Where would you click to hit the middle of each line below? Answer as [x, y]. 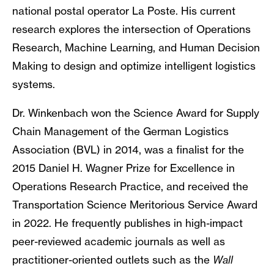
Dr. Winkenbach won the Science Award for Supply [136, 113]
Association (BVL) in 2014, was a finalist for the [128, 150]
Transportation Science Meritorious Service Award [135, 205]
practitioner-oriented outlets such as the [113, 260]
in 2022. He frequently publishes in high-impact [128, 223]
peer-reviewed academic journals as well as [119, 242]
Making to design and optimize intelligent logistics [134, 66]
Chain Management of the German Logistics [120, 131]
